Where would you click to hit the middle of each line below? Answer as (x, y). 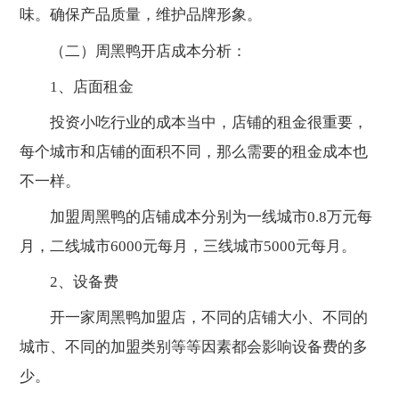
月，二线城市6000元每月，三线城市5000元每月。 (188, 247)
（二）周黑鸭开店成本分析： (134, 51)
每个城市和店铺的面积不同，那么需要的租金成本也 (194, 151)
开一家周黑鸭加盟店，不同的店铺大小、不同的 (194, 318)
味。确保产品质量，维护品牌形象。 (141, 15)
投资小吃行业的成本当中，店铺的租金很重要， (194, 122)
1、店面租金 (77, 86)
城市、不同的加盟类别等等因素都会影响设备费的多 (194, 347)
